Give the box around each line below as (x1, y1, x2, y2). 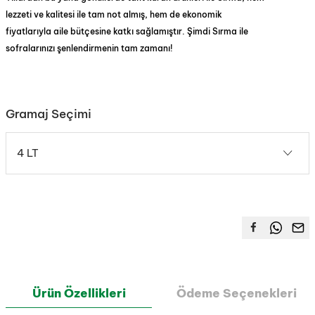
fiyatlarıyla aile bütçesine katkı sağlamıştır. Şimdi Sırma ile (6, 25, 248, 37)
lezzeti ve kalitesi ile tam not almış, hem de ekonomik (6, 8, 222, 20)
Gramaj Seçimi (6, 105, 91, 122)
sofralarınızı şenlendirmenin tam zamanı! (6, 42, 173, 53)
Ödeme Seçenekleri (176, 285, 297, 301)
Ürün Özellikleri (32, 285, 126, 301)
